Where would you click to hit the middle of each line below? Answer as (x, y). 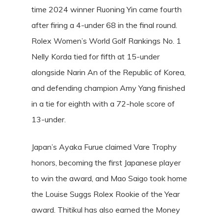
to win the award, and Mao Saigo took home (109, 178)
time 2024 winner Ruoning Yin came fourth (107, 9)
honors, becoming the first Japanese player (106, 163)
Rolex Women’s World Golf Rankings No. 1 (106, 41)
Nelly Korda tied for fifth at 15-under (96, 56)
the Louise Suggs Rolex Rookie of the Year (106, 194)
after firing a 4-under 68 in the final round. (104, 25)
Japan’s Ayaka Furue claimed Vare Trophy (104, 147)
